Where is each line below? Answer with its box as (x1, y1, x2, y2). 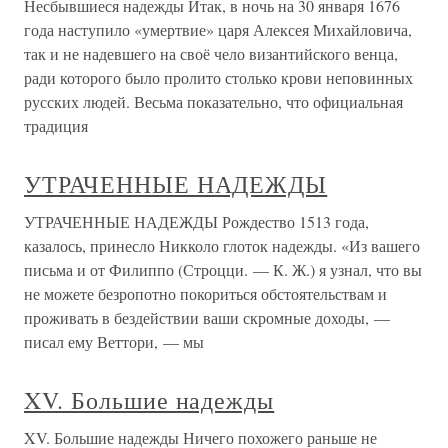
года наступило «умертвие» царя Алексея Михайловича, (24, 19, 412, 41)
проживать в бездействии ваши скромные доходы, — (24, 307, 390, 329)
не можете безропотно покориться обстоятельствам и (24, 283, 387, 305)
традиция (24, 115, 88, 137)
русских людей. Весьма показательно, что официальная (24, 91, 403, 113)
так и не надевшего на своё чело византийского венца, (24, 43, 398, 65)
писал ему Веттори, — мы (24, 331, 204, 353)
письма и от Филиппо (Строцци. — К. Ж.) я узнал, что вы (24, 259, 422, 281)
